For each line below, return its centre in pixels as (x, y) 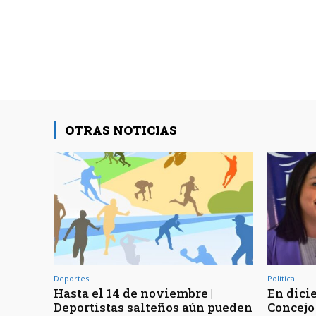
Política (281, 279)
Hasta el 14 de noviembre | (133, 293)
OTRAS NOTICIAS (121, 130)
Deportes (71, 279)
